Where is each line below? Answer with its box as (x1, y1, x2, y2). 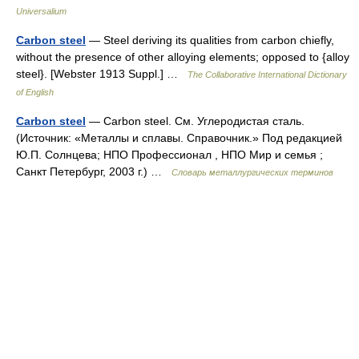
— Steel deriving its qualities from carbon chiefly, (86, 34, 334, 47)
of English (16, 87, 54, 98)
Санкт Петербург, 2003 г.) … (16, 165, 171, 179)
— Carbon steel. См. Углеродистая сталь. (86, 115, 305, 128)
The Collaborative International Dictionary (188, 70, 347, 80)
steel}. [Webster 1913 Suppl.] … (16, 67, 188, 81)
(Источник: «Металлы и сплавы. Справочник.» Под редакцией (16, 131, 342, 145)
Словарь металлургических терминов (171, 167, 333, 178)
